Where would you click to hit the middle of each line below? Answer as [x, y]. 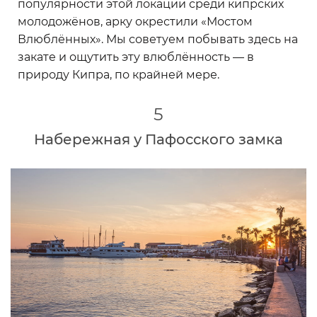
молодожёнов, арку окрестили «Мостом [135, 22]
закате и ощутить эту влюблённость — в [136, 57]
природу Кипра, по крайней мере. [119, 75]
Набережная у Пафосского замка [158, 139]
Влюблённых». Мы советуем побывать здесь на [158, 39]
